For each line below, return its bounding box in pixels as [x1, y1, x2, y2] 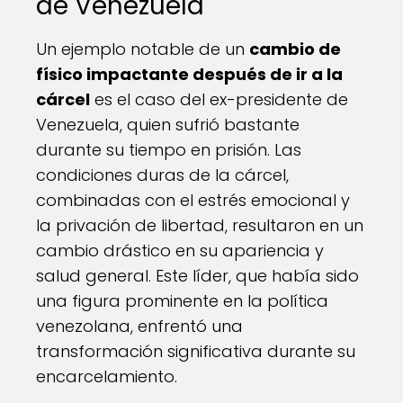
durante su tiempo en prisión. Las [36, 138, 301, 161]
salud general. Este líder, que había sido [36, 264, 359, 287]
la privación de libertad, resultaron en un [36, 213, 363, 237]
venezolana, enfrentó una [36, 314, 243, 337]
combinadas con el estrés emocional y [36, 188, 350, 211]
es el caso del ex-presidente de [90, 87, 348, 111]
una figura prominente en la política [36, 289, 328, 312]
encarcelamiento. [36, 364, 177, 388]
